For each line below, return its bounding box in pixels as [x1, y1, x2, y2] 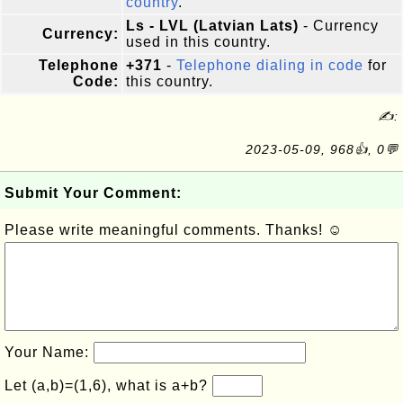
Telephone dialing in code [176, 58, 363, 73]
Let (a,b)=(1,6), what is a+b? [4, 378, 212, 393]
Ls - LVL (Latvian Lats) [126, 18, 299, 33]
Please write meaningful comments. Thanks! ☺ [4, 222, 343, 237]
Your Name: [4, 345, 94, 360]
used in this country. [126, 34, 271, 49]
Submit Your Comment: [4, 185, 182, 201]
